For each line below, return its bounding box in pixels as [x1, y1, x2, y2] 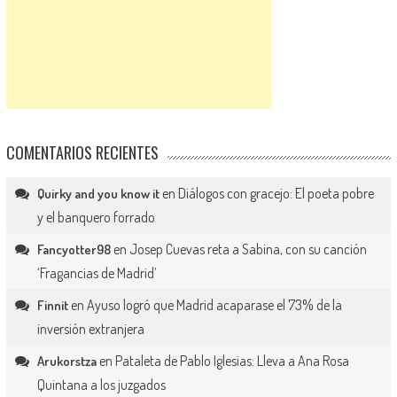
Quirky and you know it [36, 185, 160, 203]
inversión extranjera [36, 320, 144, 339]
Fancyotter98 [36, 241, 111, 259]
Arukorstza [36, 353, 97, 370]
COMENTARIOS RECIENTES [5, 141, 159, 165]
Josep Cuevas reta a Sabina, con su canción [128, 240, 367, 259]
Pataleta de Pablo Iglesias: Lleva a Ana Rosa [114, 352, 349, 370]
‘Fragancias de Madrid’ [36, 264, 157, 283]
